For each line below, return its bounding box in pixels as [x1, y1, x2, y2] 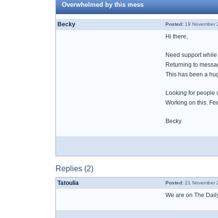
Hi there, [165, 33, 188, 40]
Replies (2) [55, 164, 93, 173]
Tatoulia [57, 180, 79, 186]
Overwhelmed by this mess [62, 1, 144, 8]
